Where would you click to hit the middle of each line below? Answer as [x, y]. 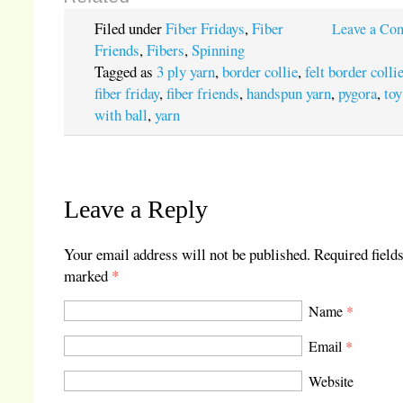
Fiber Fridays [206, 29]
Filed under [130, 29]
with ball [121, 115]
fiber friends [203, 94]
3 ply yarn [186, 72]
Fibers [166, 50]
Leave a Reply [136, 209]
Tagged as [126, 72]
